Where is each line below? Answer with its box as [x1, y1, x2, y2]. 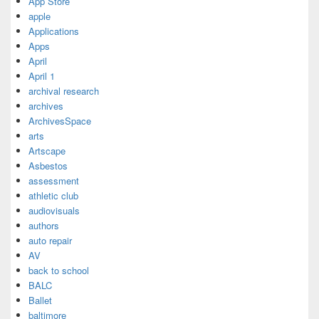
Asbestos [28, 159, 68, 173]
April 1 [28, 69, 55, 83]
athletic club [28, 189, 78, 203]
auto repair [28, 234, 72, 248]
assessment [28, 174, 79, 188]
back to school [28, 263, 89, 278]
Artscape [28, 144, 66, 158]
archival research [28, 84, 99, 98]
